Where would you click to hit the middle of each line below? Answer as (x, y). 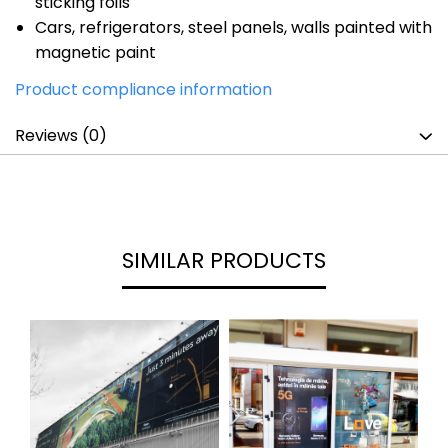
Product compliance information (143, 89)
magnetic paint (95, 52)
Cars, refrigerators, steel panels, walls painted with (233, 27)
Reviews (48, 135)
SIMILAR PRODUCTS (224, 260)
